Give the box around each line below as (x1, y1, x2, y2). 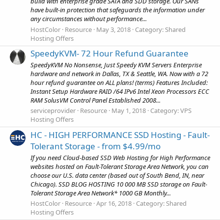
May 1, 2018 (111, 106, 146, 115)
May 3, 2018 (96, 25, 131, 34)
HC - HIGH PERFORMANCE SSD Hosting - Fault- (30, 129, 210, 140)
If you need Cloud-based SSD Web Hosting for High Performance (30, 153, 210, 162)
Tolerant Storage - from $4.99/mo (30, 140, 161, 152)
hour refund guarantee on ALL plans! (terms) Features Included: (30, 78, 208, 87)
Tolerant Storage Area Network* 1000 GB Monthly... (30, 189, 171, 197)
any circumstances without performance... (30, 14, 147, 24)
